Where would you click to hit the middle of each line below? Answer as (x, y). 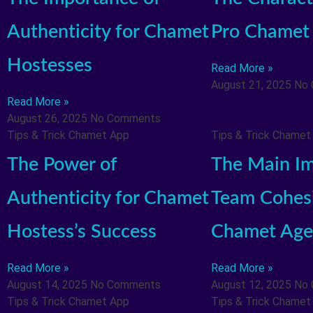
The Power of (62, 164)
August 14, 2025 (49, 284)
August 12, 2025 (252, 284)
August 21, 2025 (252, 85)
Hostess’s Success (82, 231)
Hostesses (50, 66)
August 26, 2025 (49, 119)
